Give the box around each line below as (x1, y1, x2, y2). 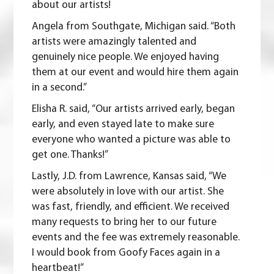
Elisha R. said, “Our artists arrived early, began (32, 104, 235, 115)
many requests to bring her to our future (32, 217, 217, 228)
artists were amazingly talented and (32, 37, 197, 48)
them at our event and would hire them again (32, 67, 239, 78)
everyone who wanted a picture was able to (32, 135, 231, 146)
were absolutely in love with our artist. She (32, 187, 224, 198)
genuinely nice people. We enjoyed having (32, 52, 220, 63)
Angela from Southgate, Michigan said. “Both (32, 21, 236, 32)
